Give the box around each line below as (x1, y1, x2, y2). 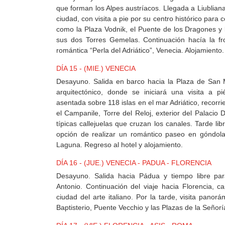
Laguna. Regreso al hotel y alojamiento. (56, 141, 183, 149)
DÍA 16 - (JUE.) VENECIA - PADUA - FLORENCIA (56, 159, 211, 167)
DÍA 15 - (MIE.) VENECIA (56, 64, 136, 73)
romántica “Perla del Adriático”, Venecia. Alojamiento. (56, 46, 224, 55)
